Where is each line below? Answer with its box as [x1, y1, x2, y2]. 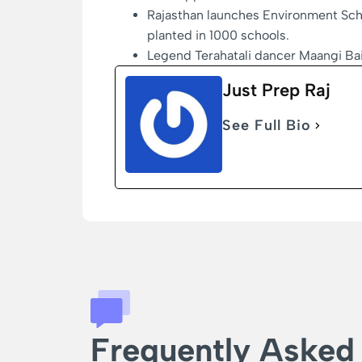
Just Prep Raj [222, 79, 330, 102]
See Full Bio [222, 116, 311, 135]
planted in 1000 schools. [147, 27, 289, 44]
